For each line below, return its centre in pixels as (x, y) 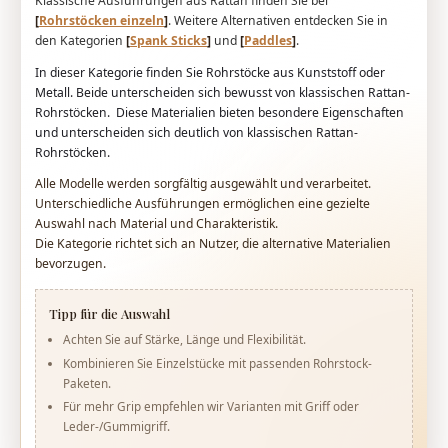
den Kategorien (81, 41)
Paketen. (86, 382)
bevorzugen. (71, 264)
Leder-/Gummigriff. (116, 426)
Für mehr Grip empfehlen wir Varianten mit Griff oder (210, 406)
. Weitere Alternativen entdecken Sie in (278, 21)
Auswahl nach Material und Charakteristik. (157, 224)
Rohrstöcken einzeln (102, 21)
